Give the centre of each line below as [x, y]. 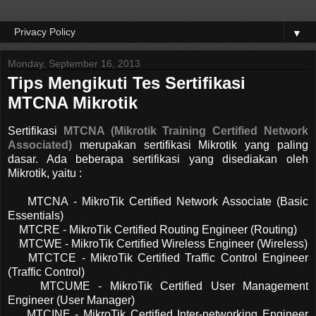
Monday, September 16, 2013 [74, 63]
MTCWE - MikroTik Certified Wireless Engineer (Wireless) [158, 243]
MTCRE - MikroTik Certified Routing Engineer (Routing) [152, 229]
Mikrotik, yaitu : [45, 173]
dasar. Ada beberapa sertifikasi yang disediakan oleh [158, 159]
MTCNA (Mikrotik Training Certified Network [186, 130]
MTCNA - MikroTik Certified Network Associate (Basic [158, 201]
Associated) [40, 145]
